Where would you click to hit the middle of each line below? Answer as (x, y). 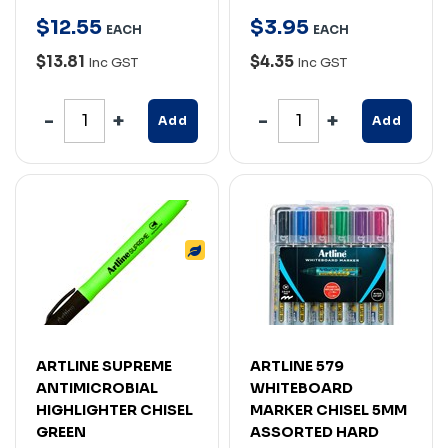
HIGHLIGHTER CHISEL (114, 409)
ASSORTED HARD (314, 431)
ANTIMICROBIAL (97, 387)
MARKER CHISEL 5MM (328, 409)
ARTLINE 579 (297, 365)
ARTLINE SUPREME (104, 365)
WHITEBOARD (301, 387)
